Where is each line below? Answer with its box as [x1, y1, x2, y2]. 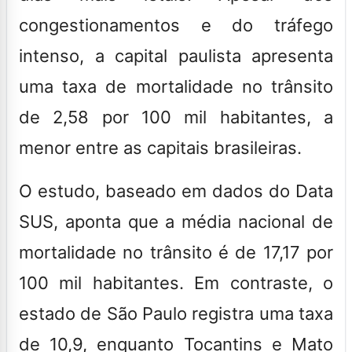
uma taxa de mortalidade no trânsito [19, 75, 333, 97]
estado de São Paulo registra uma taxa [19, 302, 333, 324]
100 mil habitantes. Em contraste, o [19, 272, 333, 293]
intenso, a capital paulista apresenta [19, 45, 333, 66]
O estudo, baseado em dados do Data [19, 180, 333, 201]
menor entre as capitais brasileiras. [19, 137, 302, 158]
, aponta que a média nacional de [53, 211, 333, 232]
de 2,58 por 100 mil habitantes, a [19, 106, 333, 127]
